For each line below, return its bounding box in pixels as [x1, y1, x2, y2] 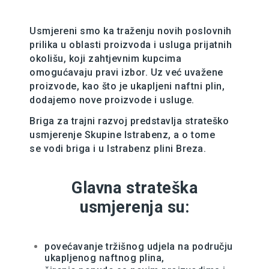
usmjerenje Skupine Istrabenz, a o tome [29, 129, 215, 141]
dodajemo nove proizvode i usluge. [29, 94, 195, 106]
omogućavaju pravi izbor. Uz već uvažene [29, 67, 223, 78]
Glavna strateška [71, 178, 198, 198]
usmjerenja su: [80, 198, 189, 217]
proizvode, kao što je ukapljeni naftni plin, [29, 80, 225, 92]
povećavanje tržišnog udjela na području [44, 241, 233, 252]
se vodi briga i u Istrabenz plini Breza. [29, 143, 206, 154]
